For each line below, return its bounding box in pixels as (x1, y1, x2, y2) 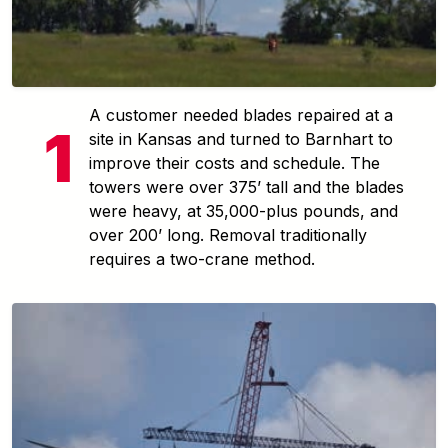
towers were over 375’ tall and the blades (89, 176, 404, 197)
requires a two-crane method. (89, 248, 315, 269)
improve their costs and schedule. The (89, 152, 380, 173)
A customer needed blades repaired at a (89, 104, 393, 125)
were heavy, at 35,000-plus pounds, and (89, 200, 398, 221)
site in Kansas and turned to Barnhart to (89, 128, 393, 149)
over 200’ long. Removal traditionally (89, 224, 367, 245)
